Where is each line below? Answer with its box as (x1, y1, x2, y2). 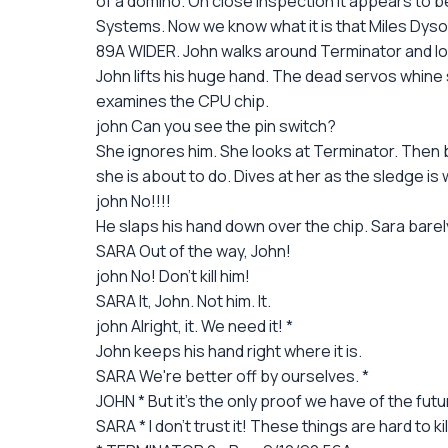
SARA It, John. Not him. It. (96, 290, 271, 312)
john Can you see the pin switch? (96, 115, 336, 137)
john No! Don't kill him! (96, 265, 250, 287)
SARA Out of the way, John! (96, 240, 291, 262)
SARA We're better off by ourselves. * (96, 365, 369, 387)
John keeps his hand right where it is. (96, 340, 362, 362)
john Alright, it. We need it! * (96, 315, 293, 337)
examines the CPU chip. (96, 90, 269, 112)
